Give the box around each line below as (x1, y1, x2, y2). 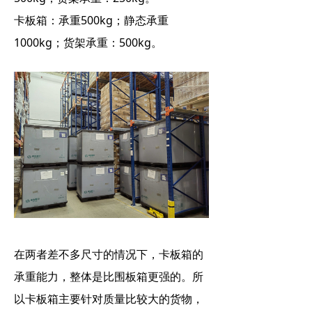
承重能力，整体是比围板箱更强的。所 (14, 269, 203, 284)
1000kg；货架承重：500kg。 (14, 35, 162, 50)
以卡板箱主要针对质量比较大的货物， (14, 291, 203, 306)
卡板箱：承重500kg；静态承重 (14, 13, 169, 28)
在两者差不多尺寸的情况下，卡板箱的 (14, 247, 203, 262)
